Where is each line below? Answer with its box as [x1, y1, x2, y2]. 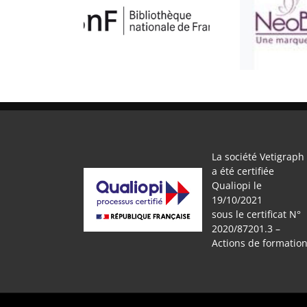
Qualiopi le [212, 178, 262, 192]
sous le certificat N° [212, 207, 302, 221]
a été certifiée [212, 164, 275, 177]
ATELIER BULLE [146, 29, 208, 42]
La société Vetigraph [212, 149, 305, 163]
